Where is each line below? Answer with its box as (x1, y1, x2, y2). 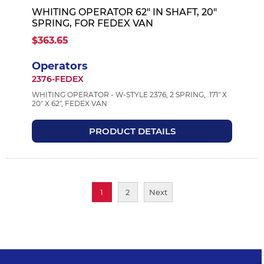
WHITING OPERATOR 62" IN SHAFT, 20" (31, 6, 217, 18)
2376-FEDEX (31, 73, 84, 84)
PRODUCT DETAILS (88, 125, 176, 137)
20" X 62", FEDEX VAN (31, 98, 107, 108)
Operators (31, 59, 88, 72)
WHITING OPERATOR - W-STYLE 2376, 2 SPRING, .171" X (31, 90, 227, 99)
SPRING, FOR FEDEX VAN (31, 17, 153, 29)
